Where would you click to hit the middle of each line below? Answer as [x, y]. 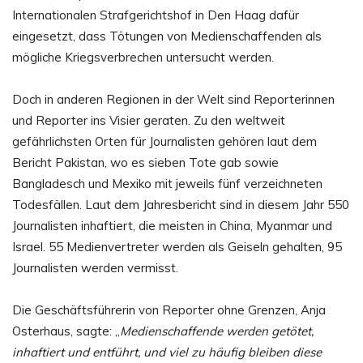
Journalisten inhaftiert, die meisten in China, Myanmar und [172, 225]
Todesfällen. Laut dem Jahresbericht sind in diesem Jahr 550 [181, 204]
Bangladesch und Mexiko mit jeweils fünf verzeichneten [167, 183]
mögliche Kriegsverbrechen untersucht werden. [143, 57]
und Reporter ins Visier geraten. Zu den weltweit [149, 120]
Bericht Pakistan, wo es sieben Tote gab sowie [145, 162]
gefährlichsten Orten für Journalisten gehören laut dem [164, 141]
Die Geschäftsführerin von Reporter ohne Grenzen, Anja [169, 310]
